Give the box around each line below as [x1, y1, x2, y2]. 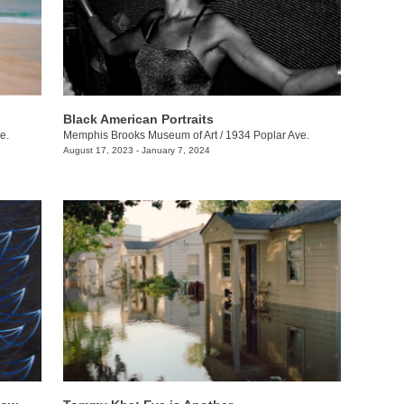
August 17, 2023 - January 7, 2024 [62, 144, 210, 155]
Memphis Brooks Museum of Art [62, 128, 217, 142]
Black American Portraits [62, 111, 214, 126]
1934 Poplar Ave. [225, 128, 309, 142]
